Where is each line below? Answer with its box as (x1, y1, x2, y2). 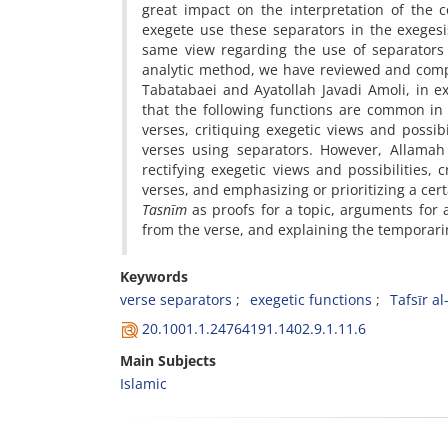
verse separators (120, 290, 232, 309)
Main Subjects (120, 351, 216, 370)
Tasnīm (142, 200, 187, 219)
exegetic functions (250, 290, 372, 309)
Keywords (120, 267, 188, 286)
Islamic (120, 374, 167, 393)
